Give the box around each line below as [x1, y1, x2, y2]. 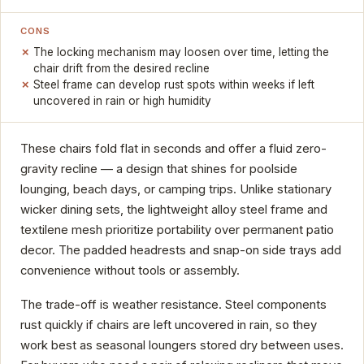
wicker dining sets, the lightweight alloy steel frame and [20, 202, 327, 218]
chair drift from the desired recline [33, 62, 210, 76]
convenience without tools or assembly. [20, 263, 240, 279]
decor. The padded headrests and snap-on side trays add [20, 243, 341, 258]
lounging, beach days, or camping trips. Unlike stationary [20, 182, 331, 197]
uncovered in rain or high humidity [33, 94, 212, 108]
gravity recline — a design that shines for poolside [20, 162, 297, 177]
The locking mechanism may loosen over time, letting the [33, 45, 330, 59]
